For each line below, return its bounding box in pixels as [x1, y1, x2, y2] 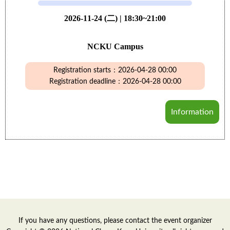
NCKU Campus [87, 42, 143, 51]
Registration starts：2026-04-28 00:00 [53, 67, 177, 74]
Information [171, 108, 214, 116]
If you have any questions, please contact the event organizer [18, 217, 212, 224]
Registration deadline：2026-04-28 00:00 [49, 78, 181, 85]
